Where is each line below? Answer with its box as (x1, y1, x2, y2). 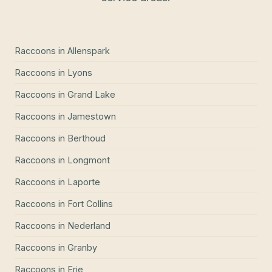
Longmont (67, 154, 110, 165)
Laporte (67, 176, 100, 187)
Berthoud (67, 132, 106, 143)
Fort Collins (67, 198, 113, 209)
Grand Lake (67, 89, 115, 100)
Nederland (67, 220, 110, 231)
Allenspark (67, 45, 110, 56)
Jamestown (67, 110, 116, 121)
